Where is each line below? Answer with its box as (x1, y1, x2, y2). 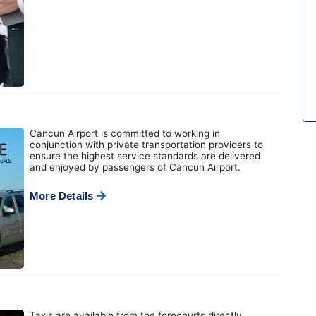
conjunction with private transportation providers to (30, 139, 263, 150)
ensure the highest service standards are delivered (30, 150, 260, 162)
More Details (30, 190, 97, 202)
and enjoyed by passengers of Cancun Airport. (30, 162, 241, 173)
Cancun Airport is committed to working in (30, 128, 220, 139)
